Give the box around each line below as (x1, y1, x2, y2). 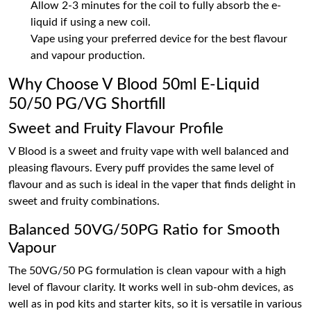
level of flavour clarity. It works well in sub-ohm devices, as (8, 282, 294, 293)
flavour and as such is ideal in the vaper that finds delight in (8, 179, 296, 190)
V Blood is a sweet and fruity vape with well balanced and (8, 146, 289, 157)
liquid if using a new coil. (31, 17, 151, 28)
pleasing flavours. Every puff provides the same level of (8, 162, 274, 174)
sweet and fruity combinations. (8, 196, 160, 207)
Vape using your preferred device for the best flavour (31, 33, 287, 44)
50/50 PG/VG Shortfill (8, 96, 165, 112)
